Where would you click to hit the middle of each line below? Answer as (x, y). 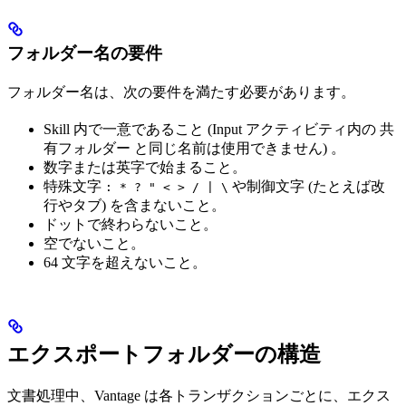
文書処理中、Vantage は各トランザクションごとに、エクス (199, 395)
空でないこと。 (94, 243)
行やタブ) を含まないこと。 (135, 205)
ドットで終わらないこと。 (130, 224)
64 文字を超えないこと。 (125, 262)
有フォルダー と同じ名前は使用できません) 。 (194, 148)
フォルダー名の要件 (85, 53)
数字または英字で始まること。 (145, 167)
